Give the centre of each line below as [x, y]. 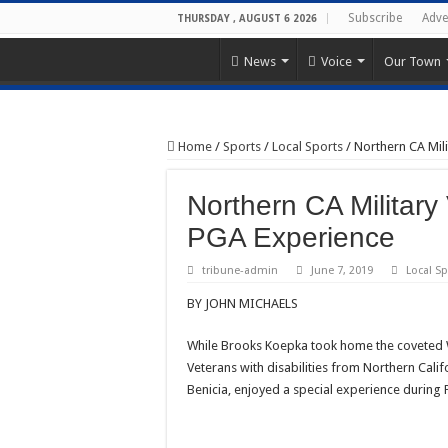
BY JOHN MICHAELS [242, 303]
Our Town [412, 61]
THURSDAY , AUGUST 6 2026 [247, 18]
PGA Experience [291, 237]
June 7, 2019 [342, 270]
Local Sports [307, 146]
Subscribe [375, 18]
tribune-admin [240, 270]
